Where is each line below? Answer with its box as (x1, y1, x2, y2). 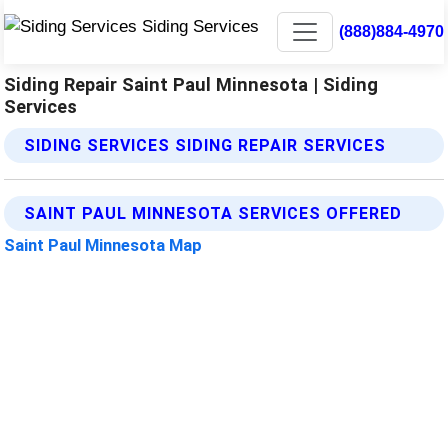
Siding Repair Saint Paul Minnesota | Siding (4, 74, 379, 95)
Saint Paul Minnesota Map (4, 235, 203, 255)
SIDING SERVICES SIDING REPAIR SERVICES (24, 136, 387, 155)
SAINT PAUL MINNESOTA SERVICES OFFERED (24, 204, 403, 223)
